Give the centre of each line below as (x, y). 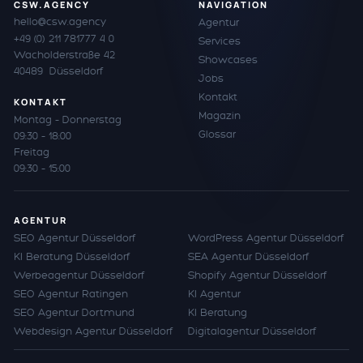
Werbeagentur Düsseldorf (79, 275)
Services (219, 42)
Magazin (219, 116)
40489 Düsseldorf (59, 72)
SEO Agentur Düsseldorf (75, 238)
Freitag (32, 152)
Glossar (217, 135)
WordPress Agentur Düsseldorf (266, 238)
